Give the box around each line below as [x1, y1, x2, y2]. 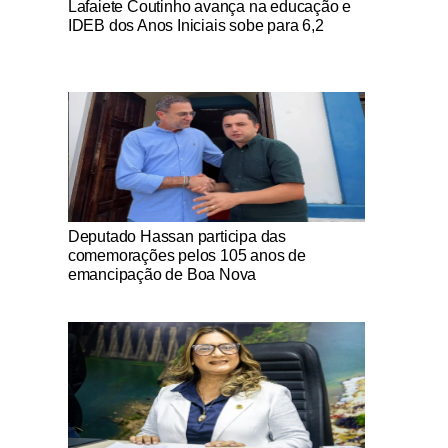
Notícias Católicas [67, 223, 150, 234]
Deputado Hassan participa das [67, 228, 286, 245]
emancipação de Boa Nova [67, 266, 257, 283]
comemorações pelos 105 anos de [67, 247, 306, 264]
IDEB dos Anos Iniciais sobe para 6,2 [67, 17, 324, 34]
